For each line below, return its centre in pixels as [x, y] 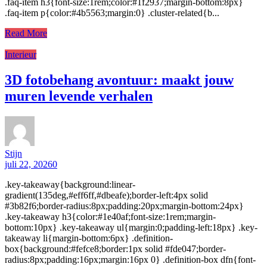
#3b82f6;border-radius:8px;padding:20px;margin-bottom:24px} [124, 206]
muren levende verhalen [79, 96]
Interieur [21, 54]
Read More [26, 33]
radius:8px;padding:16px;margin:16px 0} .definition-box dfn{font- [130, 259]
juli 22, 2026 [29, 164]
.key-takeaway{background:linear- [70, 184]
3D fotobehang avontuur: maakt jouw [119, 80]
